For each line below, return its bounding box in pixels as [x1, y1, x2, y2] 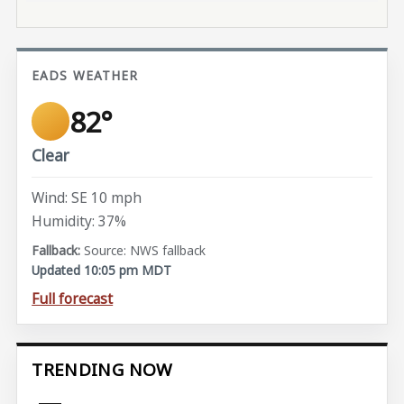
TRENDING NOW [32, 358, 173, 382]
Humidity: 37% [32, 210, 127, 231]
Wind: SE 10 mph [32, 188, 142, 208]
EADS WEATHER [32, 66, 139, 84]
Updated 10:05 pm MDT [32, 262, 172, 280]
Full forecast [32, 289, 114, 309]
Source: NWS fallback [84, 242, 207, 260]
